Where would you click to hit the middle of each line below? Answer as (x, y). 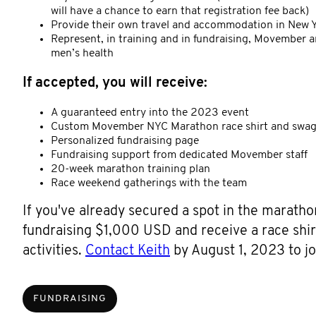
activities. (54, 251)
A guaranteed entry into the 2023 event (150, 113)
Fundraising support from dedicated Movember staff (179, 155)
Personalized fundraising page (125, 141)
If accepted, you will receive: (115, 83)
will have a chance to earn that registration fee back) (180, 11)
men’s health (82, 53)
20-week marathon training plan (130, 169)
